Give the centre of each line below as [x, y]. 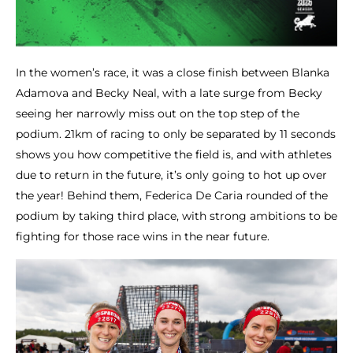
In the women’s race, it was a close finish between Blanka [173, 72]
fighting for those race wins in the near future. [143, 236]
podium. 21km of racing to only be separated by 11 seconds [176, 134]
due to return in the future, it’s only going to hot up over [171, 175]
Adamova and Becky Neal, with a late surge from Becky [169, 93]
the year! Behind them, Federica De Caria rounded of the [172, 195]
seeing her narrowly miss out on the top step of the [158, 113]
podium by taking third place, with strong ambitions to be [176, 216]
